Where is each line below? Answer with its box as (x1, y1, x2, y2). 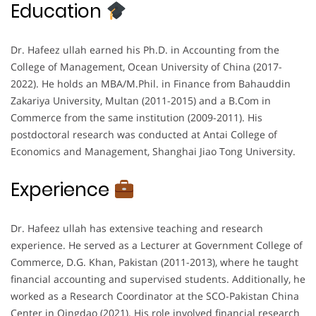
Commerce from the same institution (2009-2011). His (11, 110, 262, 124)
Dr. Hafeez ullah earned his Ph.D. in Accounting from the (11, 42, 279, 56)
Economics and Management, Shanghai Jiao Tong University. (11, 144, 296, 158)
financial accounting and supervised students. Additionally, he (11, 272, 305, 286)
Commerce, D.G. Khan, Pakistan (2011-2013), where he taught (11, 255, 298, 269)
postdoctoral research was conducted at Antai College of (11, 127, 277, 141)
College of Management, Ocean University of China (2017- (11, 59, 282, 73)
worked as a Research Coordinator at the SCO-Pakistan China (11, 288, 299, 303)
